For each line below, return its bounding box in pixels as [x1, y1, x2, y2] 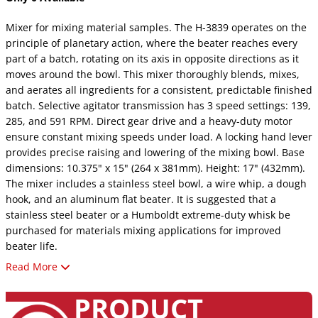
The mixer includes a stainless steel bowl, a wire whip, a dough [6, 176, 307, 190]
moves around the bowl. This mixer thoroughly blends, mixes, [6, 67, 300, 81]
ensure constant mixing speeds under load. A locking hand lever [6, 129, 312, 143]
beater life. [6, 238, 57, 253]
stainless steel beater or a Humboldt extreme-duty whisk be [6, 207, 290, 221]
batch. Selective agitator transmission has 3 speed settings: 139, [6, 98, 311, 112]
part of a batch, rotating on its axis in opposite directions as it [6, 51, 299, 65]
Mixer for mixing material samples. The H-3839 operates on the [6, 20, 307, 34]
